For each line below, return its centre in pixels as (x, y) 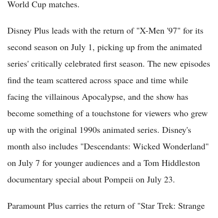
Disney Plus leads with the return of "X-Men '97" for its (105, 30)
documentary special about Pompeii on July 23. (91, 179)
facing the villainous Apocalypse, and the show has (98, 97)
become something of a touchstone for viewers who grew (108, 113)
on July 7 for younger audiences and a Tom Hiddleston (104, 163)
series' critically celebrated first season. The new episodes (109, 64)
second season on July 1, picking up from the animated (105, 47)
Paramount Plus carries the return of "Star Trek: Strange (106, 206)
